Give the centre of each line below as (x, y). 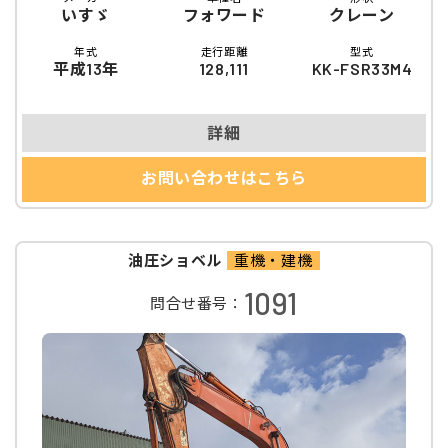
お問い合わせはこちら (224, 177)
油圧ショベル (175, 260)
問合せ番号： (196, 302)
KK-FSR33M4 (362, 69)
